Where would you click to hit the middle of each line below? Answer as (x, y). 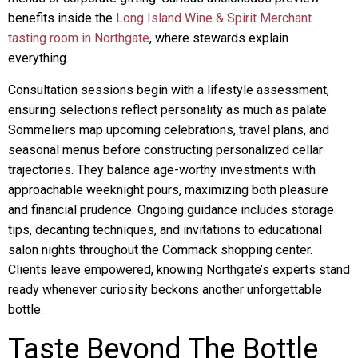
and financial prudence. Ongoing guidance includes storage (171, 210)
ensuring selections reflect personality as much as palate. (169, 110)
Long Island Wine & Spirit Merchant (214, 18)
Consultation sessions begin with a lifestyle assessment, (169, 90)
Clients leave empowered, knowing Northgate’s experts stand (179, 270)
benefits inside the (62, 18)
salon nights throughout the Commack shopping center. (160, 250)
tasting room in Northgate (79, 38)
